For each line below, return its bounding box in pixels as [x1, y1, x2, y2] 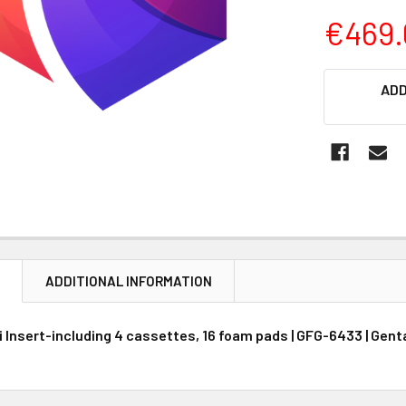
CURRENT [323, 70, 386, 88]
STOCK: [323, 92, 373, 110]
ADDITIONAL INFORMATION [45, 273, 213, 289]
